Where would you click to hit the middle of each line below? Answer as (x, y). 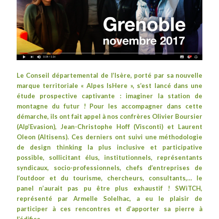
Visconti (149, 127)
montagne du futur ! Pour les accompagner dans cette (109, 106)
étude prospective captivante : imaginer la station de (109, 96)
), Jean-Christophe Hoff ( (94, 127)
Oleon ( (28, 137)
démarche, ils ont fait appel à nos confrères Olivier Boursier (109, 117)
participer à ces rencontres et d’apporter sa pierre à (109, 209)
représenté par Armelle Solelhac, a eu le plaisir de (109, 199)
